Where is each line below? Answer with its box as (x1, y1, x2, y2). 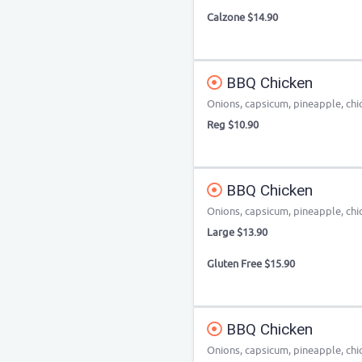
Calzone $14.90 (207, 11, 278, 24)
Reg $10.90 (207, 118, 259, 132)
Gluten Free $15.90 (207, 257, 295, 271)
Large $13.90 (207, 225, 267, 239)
